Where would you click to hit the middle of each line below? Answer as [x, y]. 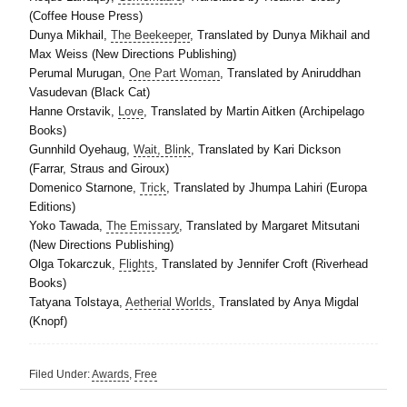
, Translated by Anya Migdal [286, 303]
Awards [111, 375]
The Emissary [143, 226]
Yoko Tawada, [68, 226]
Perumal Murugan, [79, 74]
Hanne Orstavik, [74, 112]
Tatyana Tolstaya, [78, 303]
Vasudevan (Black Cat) [90, 93]
